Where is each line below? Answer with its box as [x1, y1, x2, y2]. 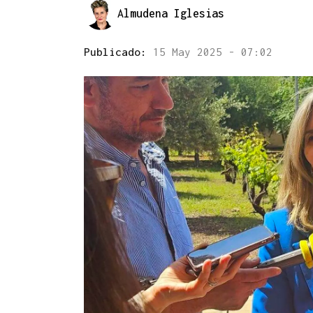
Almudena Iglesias [117, 6, 224, 20]
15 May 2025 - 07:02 [153, 45, 272, 59]
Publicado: [84, 45, 153, 59]
